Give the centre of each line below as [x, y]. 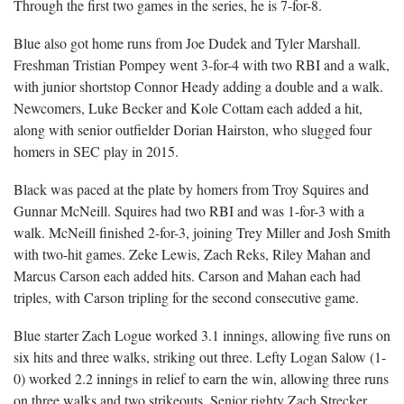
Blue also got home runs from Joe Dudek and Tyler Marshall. [187, 43]
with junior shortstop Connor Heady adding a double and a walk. [198, 86]
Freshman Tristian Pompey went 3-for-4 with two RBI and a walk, [202, 64]
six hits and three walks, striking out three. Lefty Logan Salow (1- [200, 357]
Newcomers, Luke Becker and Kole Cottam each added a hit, [188, 108]
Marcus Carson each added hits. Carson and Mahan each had [187, 275]
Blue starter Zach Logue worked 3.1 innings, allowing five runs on [202, 335]
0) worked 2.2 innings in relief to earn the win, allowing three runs [201, 378]
